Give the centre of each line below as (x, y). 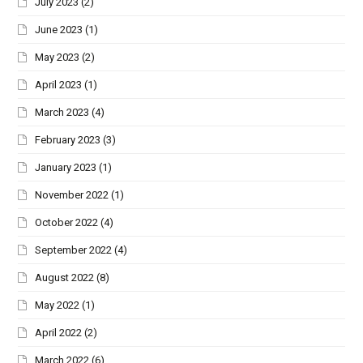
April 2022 (59, 332)
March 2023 (62, 112)
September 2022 (74, 250)
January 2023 (66, 167)
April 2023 (59, 84)
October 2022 (67, 222)
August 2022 (65, 277)
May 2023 (58, 57)
